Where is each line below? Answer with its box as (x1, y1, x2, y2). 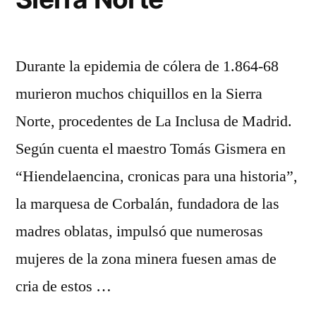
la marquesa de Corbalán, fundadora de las (16, 194, 279, 214)
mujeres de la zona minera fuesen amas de (16, 249, 276, 269)
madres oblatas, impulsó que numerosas (16, 221, 263, 241)
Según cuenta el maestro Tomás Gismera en (16, 139, 286, 159)
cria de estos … (16, 276, 111, 296)
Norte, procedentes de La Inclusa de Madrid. (16, 111, 292, 131)
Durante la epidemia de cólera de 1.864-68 (16, 56, 279, 76)
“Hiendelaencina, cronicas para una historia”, (16, 166, 298, 186)
